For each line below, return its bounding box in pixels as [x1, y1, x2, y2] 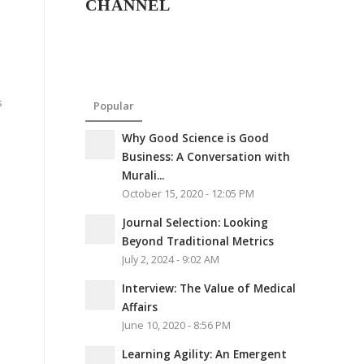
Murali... [122, 167, 165, 183]
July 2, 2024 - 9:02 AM [122, 253, 220, 266]
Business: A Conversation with [122, 149, 291, 164]
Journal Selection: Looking [122, 214, 269, 230]
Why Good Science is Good [122, 130, 270, 145]
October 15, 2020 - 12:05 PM [122, 187, 255, 201]
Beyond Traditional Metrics [122, 233, 275, 249]
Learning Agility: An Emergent [122, 346, 288, 362]
